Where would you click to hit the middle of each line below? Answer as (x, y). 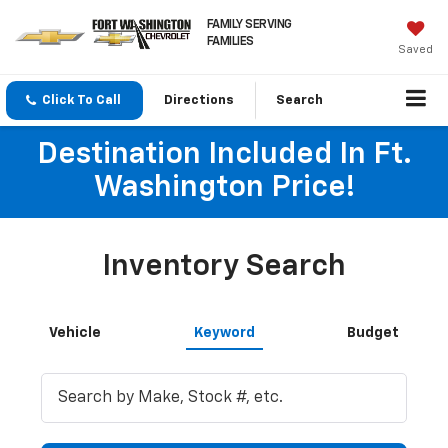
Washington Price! (224, 188)
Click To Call (81, 101)
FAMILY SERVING (249, 24)
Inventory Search (224, 267)
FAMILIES (230, 41)
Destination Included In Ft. (224, 155)
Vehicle (75, 333)
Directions (199, 101)
